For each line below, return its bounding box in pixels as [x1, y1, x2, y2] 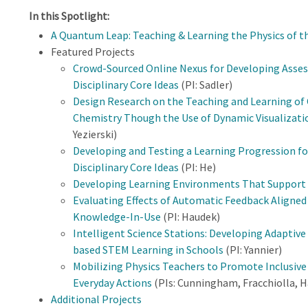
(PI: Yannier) [223, 242, 282, 256]
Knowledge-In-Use [72, 209, 161, 223]
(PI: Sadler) [178, 77, 232, 91]
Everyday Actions [72, 275, 152, 289]
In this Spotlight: [28, 8, 109, 23]
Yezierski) [72, 126, 117, 141]
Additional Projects [50, 291, 142, 306]
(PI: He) [178, 159, 216, 174]
